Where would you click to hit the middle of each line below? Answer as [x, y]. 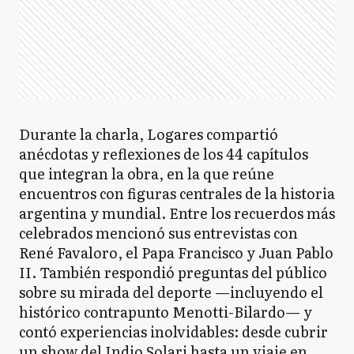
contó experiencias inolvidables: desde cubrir [173, 331]
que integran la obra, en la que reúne [147, 173]
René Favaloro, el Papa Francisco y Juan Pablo [176, 252]
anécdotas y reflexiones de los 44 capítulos [164, 154]
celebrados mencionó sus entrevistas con [158, 233]
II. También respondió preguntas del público [173, 272]
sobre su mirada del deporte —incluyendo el [171, 292]
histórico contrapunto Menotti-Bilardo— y [166, 312]
